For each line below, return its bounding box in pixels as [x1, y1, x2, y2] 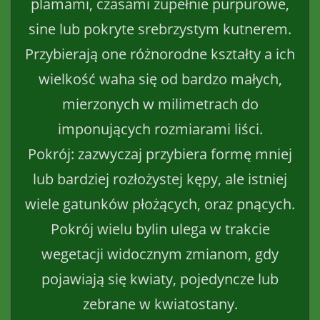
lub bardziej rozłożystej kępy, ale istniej [33, 169, 287, 189]
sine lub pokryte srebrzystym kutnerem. [29, 19, 291, 39]
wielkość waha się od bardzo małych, [38, 69, 282, 89]
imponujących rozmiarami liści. [57, 119, 263, 139]
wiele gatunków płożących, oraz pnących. [25, 194, 295, 214]
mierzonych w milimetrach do [61, 94, 259, 114]
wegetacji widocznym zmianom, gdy [41, 244, 279, 264]
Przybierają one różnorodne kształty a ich [25, 44, 295, 64]
